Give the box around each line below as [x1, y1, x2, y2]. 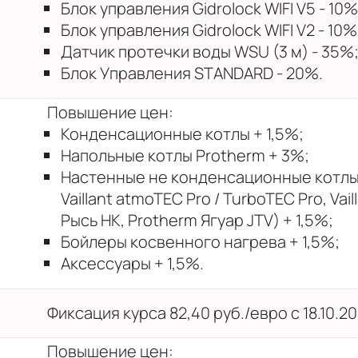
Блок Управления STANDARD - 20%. [61, 62, 323, 84]
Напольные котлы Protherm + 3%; [61, 144, 309, 166]
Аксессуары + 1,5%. [61, 252, 204, 274]
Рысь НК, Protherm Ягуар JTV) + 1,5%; [61, 209, 333, 231]
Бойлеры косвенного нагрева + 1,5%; [61, 230, 340, 253]
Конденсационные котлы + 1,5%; [61, 122, 304, 145]
